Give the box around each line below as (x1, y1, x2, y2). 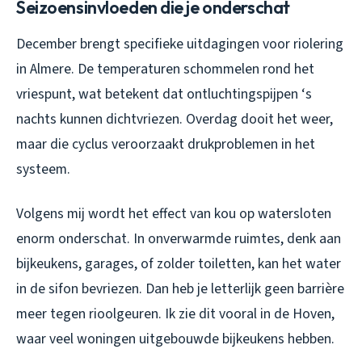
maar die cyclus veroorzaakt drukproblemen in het (16, 134, 315, 155)
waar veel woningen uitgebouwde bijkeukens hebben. (16, 329, 335, 350)
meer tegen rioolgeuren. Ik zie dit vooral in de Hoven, (16, 304, 335, 325)
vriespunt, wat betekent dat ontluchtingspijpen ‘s (16, 84, 312, 105)
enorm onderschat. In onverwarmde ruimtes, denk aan (16, 229, 341, 250)
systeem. (16, 159, 70, 180)
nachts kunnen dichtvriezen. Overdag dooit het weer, (16, 109, 333, 130)
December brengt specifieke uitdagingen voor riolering (16, 34, 343, 55)
